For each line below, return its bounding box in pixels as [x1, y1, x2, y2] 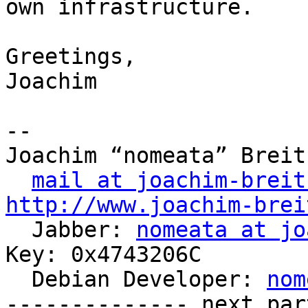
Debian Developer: [32, 267, 267, 292]
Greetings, [5, 44, 136, 69]
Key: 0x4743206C [5, 242, 201, 267]
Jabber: [32, 217, 136, 243]
